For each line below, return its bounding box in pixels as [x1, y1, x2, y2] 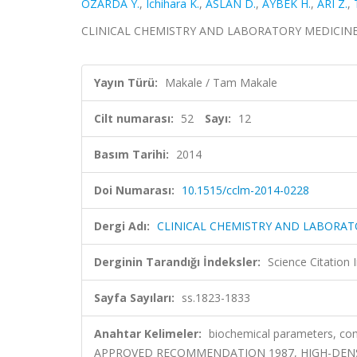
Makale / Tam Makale [165, 75, 277, 90]
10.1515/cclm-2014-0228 [182, 182, 309, 198]
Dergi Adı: [94, 218, 150, 233]
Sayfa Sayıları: [94, 290, 175, 305]
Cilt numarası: [94, 111, 174, 126]
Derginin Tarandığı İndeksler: [94, 254, 261, 269]
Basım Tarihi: [94, 147, 169, 162]
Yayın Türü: [94, 75, 158, 90]
